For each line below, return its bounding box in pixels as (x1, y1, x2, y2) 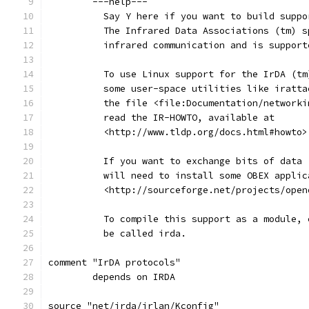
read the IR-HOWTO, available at (92, 112, 275, 123)
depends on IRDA (92, 271, 175, 283)
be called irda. (92, 228, 186, 239)
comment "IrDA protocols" (48, 257, 181, 268)
